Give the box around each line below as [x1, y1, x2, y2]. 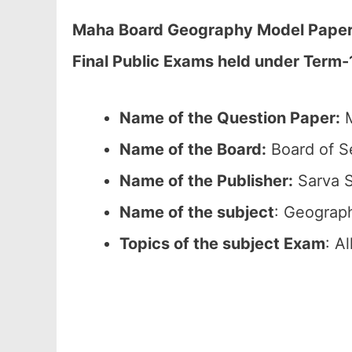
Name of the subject [119, 203, 274, 222]
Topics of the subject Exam [119, 234, 325, 253]
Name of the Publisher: [119, 171, 293, 190]
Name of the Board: [119, 140, 266, 159]
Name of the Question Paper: [119, 108, 340, 127]
